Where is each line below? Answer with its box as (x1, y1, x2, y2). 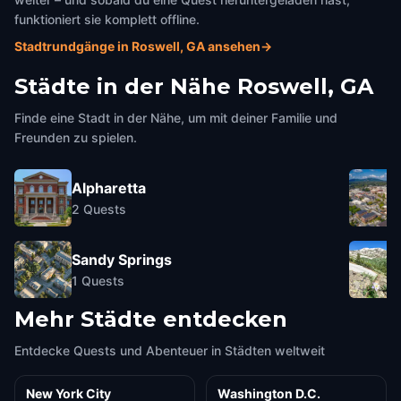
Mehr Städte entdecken (14, 306, 287, 332)
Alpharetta (72, 178, 146, 197)
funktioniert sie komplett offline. (14, 12, 200, 27)
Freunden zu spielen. (14, 130, 137, 145)
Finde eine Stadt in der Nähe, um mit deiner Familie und (14, 110, 337, 125)
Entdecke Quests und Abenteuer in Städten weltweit (14, 343, 325, 358)
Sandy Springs (72, 250, 172, 269)
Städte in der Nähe (14, 73, 231, 99)
